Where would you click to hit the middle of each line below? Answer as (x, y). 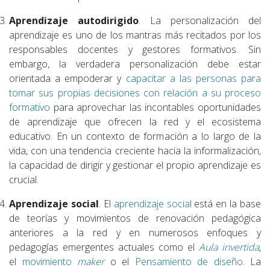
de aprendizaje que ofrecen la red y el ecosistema (135, 121)
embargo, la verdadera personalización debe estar (135, 64)
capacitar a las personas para (193, 78)
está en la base (226, 203)
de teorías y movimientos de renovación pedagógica (135, 218)
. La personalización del (200, 20)
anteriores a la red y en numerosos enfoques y (135, 232)
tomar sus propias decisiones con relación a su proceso (135, 93)
